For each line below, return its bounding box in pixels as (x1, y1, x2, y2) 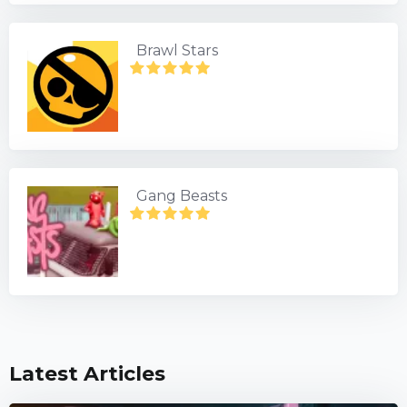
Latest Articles (9, 362, 165, 386)
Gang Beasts (136, 187, 227, 204)
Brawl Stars (136, 42, 218, 59)
